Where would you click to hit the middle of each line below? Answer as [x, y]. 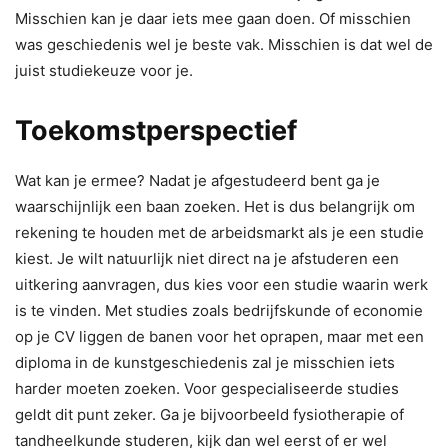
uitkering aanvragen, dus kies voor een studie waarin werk [221, 284]
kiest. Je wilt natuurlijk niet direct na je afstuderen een [207, 258]
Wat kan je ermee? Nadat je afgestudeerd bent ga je [197, 180]
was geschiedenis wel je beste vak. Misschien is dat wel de [224, 44]
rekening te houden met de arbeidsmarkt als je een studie [219, 232]
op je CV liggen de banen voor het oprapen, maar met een [219, 336]
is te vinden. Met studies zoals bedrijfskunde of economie [219, 310]
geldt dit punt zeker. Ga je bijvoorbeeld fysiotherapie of [209, 414]
